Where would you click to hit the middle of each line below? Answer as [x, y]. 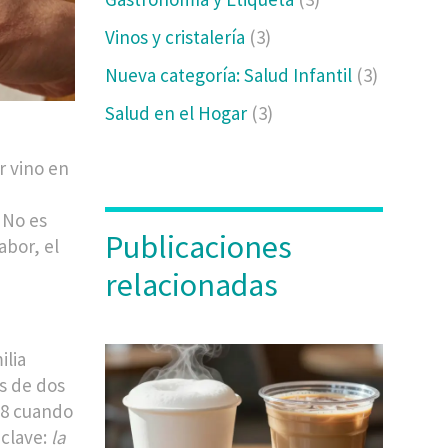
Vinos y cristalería [177, 37]
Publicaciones [199, 247]
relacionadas [192, 285]
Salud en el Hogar [178, 113]
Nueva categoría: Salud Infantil [231, 75]
